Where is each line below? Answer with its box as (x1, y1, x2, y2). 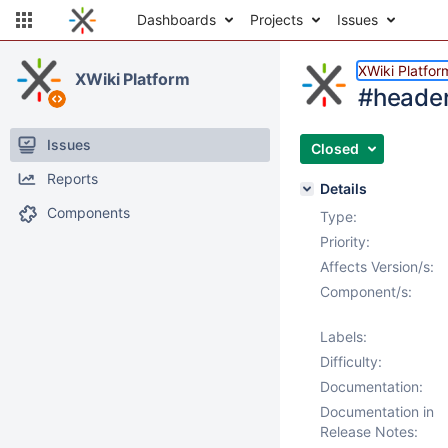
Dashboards (137, 11, 216, 28)
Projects (250, 11, 303, 28)
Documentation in (320, 403, 434, 420)
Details (320, 180, 367, 197)
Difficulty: (320, 353, 382, 370)
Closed (311, 140, 359, 157)
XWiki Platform (75, 69, 190, 89)
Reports (47, 170, 98, 187)
